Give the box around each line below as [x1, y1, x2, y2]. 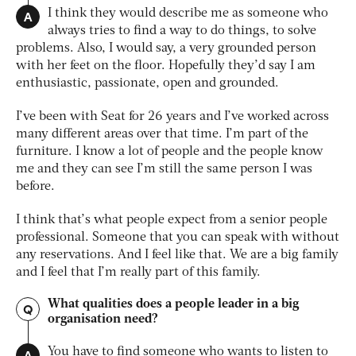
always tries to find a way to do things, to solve [48, 25, 316, 38]
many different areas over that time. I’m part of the [16, 128, 308, 141]
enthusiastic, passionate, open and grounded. [16, 77, 282, 91]
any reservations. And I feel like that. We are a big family [16, 249, 339, 262]
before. [16, 180, 58, 194]
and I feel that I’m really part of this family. [16, 266, 261, 280]
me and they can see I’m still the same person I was [16, 163, 312, 176]
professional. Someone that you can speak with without [16, 231, 339, 245]
